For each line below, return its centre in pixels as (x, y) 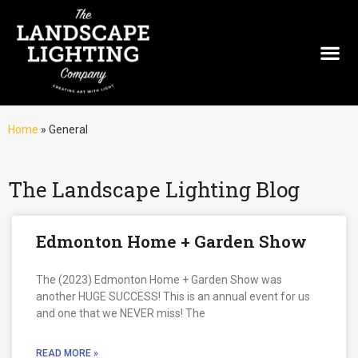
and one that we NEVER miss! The (121, 313)
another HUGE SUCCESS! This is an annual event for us (173, 296)
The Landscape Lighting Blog (154, 189)
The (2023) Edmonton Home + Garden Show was (159, 279)
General (68, 129)
